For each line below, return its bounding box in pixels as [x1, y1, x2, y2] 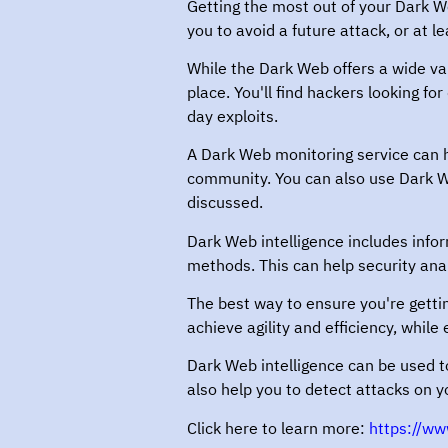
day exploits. [187, 105, 278, 126]
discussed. [187, 192, 263, 213]
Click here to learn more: [187, 417, 369, 438]
